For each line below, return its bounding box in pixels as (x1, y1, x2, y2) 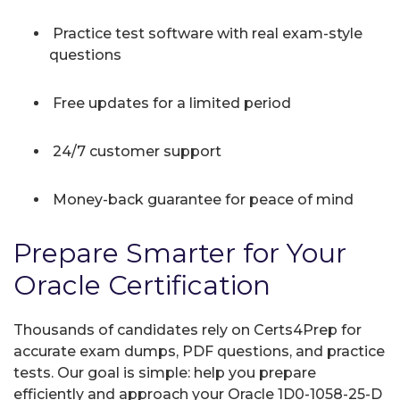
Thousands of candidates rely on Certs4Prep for (13, 321, 362, 338)
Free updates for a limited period (49, 94, 291, 112)
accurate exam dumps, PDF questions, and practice (13, 342, 385, 360)
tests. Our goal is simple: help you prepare (13, 363, 316, 381)
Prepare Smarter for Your (13, 236, 346, 270)
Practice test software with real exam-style (49, 24, 362, 42)
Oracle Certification (13, 268, 271, 302)
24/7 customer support (49, 142, 221, 160)
